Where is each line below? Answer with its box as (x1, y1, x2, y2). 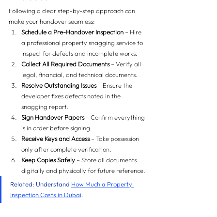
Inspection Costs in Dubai (10, 191, 81, 199)
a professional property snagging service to (21, 39, 144, 46)
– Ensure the (96, 81, 134, 89)
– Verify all (109, 60, 142, 68)
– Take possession (90, 135, 140, 142)
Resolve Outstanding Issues (21, 81, 96, 89)
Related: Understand (10, 180, 71, 188)
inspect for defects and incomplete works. (21, 49, 138, 57)
